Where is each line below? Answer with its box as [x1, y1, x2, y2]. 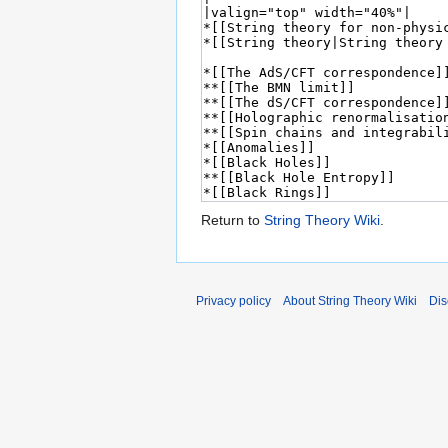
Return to [201, 212, 264, 229]
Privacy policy [196, 294, 271, 309]
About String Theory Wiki [283, 294, 417, 309]
